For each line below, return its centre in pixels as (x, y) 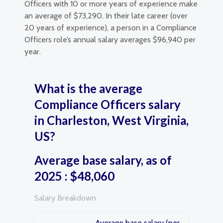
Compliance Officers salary (108, 104)
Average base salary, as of (103, 160)
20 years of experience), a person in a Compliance (111, 28)
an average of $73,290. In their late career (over (106, 16)
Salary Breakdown (65, 198)
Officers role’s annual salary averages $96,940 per (110, 40)
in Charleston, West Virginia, (111, 120)
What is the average (88, 88)
